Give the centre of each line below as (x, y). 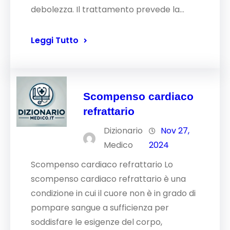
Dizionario (123, 131)
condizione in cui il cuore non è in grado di (113, 193)
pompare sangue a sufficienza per (100, 208)
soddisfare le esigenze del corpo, (97, 222)
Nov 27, (175, 131)
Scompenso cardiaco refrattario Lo (102, 165)
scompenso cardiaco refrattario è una (108, 179)
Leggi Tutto (55, 40)
